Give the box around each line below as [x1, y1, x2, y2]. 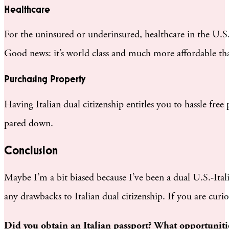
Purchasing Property [4, 73, 85, 85]
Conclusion [4, 143, 58, 158]
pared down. [4, 117, 53, 130]
